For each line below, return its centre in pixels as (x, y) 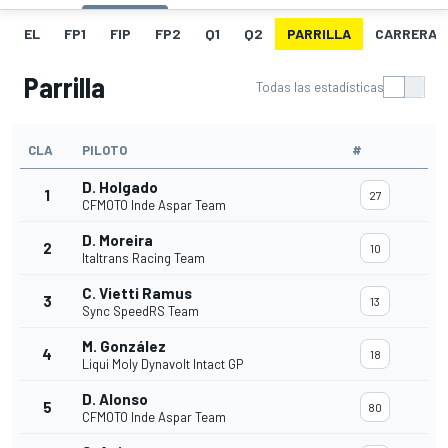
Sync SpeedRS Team (140, 311)
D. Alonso (115, 399)
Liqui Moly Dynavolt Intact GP (162, 364)
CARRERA (406, 34)
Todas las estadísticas (320, 87)
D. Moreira (117, 240)
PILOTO (104, 150)
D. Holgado (120, 187)
